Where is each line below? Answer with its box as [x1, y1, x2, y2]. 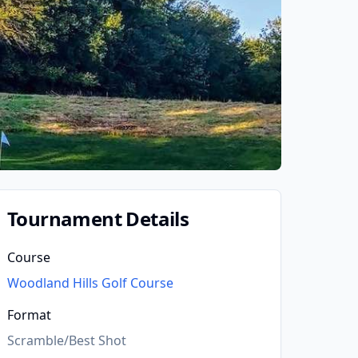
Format [7, 306, 51, 324]
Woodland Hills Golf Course [7, 274, 173, 292]
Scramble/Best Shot [7, 332, 126, 349]
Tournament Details [7, 205, 189, 232]
